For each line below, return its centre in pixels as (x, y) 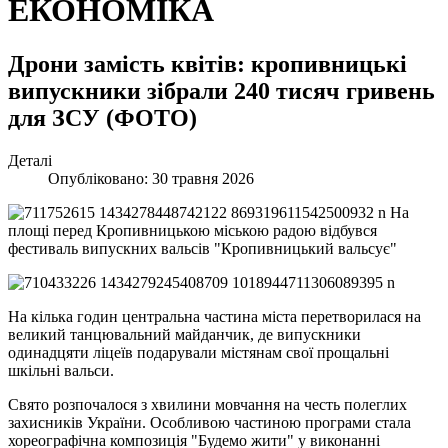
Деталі (30, 160)
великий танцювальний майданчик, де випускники (184, 334)
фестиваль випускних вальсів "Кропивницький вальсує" (202, 248)
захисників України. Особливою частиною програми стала (209, 422)
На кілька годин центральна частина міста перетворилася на (214, 316)
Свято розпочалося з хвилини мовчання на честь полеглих (207, 404)
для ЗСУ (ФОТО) (102, 117)
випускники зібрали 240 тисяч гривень (221, 90)
